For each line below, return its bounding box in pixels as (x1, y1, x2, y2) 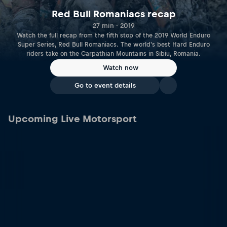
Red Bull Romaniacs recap (51, 8, 176, 19)
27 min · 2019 (92, 21, 135, 29)
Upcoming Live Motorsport (8, 113, 137, 124)
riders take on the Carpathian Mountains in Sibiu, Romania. (26, 50, 201, 57)
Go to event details (74, 82, 136, 89)
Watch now (103, 64, 138, 72)
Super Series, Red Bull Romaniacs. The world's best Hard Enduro (17, 41, 210, 48)
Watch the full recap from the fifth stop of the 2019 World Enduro (17, 31, 210, 39)
